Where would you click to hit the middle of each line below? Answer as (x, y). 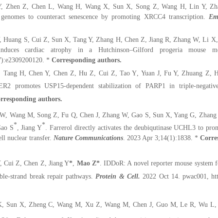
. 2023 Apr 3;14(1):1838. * (162, 138)
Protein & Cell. (117, 177)
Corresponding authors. (87, 60)
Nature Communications (88, 138)
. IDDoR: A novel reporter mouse (147, 163)
